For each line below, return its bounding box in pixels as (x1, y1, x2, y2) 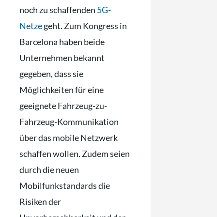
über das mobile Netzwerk (19, 132, 118, 143)
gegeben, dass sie (19, 68, 83, 79)
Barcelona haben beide (19, 36, 105, 47)
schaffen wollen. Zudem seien (19, 148, 130, 159)
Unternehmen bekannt (19, 52, 105, 63)
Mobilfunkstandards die (19, 180, 110, 191)
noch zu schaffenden (19, 4, 97, 15)
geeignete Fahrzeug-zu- (19, 100, 107, 111)
